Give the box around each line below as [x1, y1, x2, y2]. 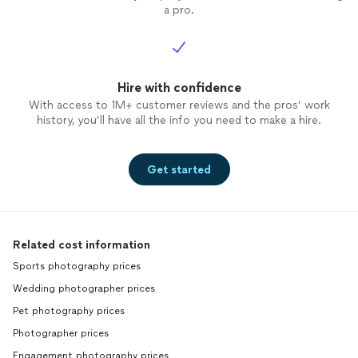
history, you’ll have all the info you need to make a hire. [37, 113, 321, 128]
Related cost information [13, 238, 150, 253]
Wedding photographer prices [13, 283, 155, 295]
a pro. [164, 3, 194, 18]
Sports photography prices [13, 261, 141, 272]
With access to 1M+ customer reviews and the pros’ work [28, 98, 330, 113]
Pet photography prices [13, 305, 125, 317]
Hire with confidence [117, 80, 241, 96]
